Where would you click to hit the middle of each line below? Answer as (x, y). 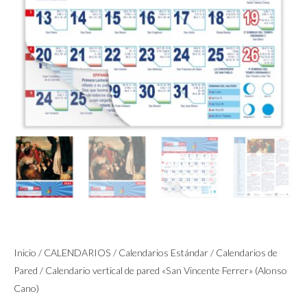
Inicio (25, 252)
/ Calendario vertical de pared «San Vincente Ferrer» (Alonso (162, 270)
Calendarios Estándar (163, 252)
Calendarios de (247, 252)
